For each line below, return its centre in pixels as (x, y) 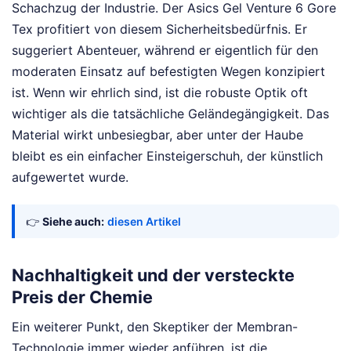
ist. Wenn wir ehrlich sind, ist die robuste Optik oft (160, 93)
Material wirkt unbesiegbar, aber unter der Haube (157, 135)
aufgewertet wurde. (70, 177)
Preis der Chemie (82, 297)
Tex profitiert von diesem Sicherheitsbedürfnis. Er (159, 29)
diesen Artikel (144, 222)
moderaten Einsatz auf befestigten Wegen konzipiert (168, 72)
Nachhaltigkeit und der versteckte (153, 275)
